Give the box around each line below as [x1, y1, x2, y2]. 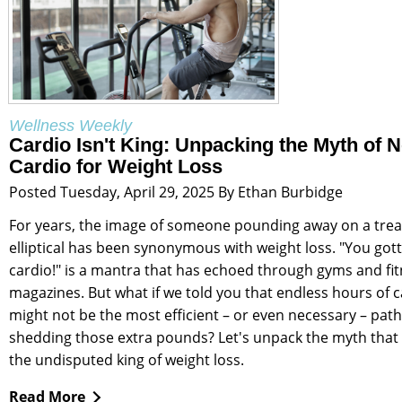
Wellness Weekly [9, 117, 132, 135]
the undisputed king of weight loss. [9, 350, 244, 371]
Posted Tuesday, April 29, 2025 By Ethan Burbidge [9, 182, 343, 203]
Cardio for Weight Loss [9, 155, 223, 179]
